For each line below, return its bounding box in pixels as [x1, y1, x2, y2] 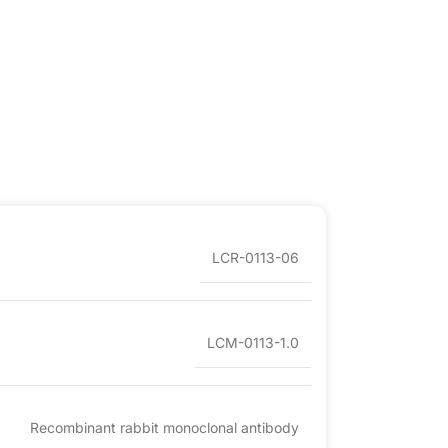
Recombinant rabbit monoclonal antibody [30, 419, 299, 437]
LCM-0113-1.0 [207, 334, 299, 352]
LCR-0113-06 [212, 249, 299, 267]
